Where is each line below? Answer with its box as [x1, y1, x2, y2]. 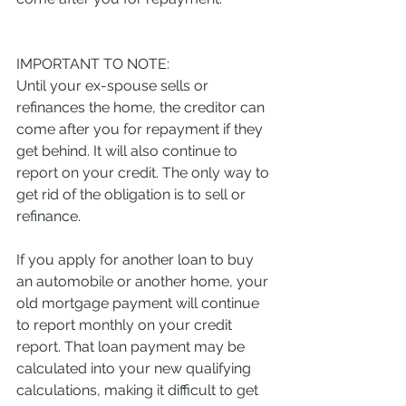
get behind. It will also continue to [16, 141, 241, 159]
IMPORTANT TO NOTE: [16, 54, 169, 72]
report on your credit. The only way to [16, 163, 273, 181]
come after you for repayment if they [16, 120, 266, 138]
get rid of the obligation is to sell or [16, 185, 249, 203]
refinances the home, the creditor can [16, 98, 268, 116]
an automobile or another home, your [16, 272, 272, 290]
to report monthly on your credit [16, 315, 236, 333]
